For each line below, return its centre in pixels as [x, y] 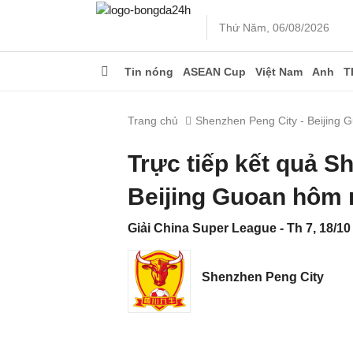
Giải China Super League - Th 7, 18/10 [239, 228]
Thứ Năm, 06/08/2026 [274, 28]
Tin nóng [149, 72]
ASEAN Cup [214, 72]
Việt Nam [279, 72]
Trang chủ [153, 121]
